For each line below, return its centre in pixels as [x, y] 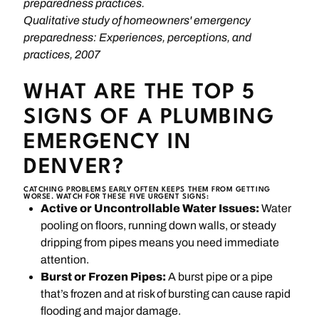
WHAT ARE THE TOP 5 [140, 93]
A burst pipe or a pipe [220, 277]
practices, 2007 [62, 54]
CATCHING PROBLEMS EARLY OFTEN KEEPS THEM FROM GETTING [147, 190]
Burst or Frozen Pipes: [104, 277]
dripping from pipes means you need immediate [160, 243]
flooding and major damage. [111, 311]
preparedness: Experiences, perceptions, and [138, 37]
